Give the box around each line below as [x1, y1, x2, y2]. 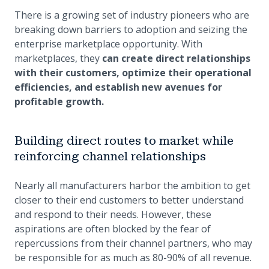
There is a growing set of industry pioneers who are [14, 8, 249, 22]
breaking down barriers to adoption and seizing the [14, 23, 247, 37]
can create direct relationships [102, 52, 250, 65]
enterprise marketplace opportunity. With [14, 37, 202, 51]
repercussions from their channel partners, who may [14, 237, 252, 250]
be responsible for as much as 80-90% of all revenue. [14, 251, 252, 265]
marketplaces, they [14, 52, 102, 65]
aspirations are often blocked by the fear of [14, 222, 211, 236]
